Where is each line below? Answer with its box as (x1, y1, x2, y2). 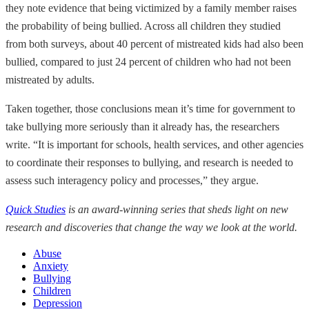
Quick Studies (6, 203, 66, 216)
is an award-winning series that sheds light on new (66, 203, 288, 216)
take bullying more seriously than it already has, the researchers (6, 121, 279, 133)
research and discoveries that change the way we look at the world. (6, 221, 297, 234)
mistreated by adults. (6, 74, 94, 86)
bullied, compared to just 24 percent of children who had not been (6, 56, 291, 68)
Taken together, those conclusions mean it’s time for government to (6, 103, 295, 115)
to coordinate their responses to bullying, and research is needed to (6, 157, 293, 169)
